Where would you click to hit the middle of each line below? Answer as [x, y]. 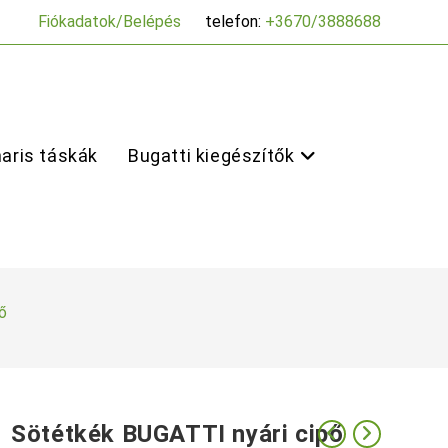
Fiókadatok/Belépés [109, 21]
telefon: [234, 21]
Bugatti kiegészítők [211, 155]
